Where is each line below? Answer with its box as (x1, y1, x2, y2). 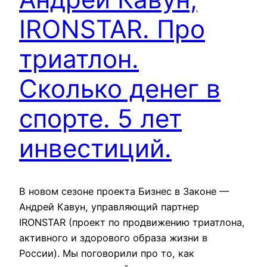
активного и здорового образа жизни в (19, 232, 207, 244)
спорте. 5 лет (19, 103, 182, 133)
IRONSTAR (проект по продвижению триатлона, (19, 216, 245, 229)
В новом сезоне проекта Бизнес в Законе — (19, 185, 229, 198)
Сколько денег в (19, 73, 221, 104)
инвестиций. (19, 132, 172, 163)
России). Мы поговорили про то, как (19, 247, 194, 260)
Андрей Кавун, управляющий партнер (19, 201, 199, 213)
